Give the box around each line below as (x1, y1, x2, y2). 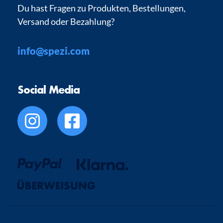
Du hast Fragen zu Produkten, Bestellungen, (17, 2, 186, 13)
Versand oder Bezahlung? (17, 16, 114, 27)
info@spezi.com (17, 45, 90, 57)
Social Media (17, 83, 80, 96)
